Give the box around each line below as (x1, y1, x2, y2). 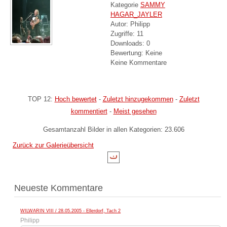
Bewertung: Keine (110, 49, 164, 57)
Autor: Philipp (110, 20, 150, 28)
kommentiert (70, 107, 107, 115)
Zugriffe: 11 (110, 29, 143, 37)
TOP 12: (27, 95, 55, 103)
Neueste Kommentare (14, 182, 103, 193)
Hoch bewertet (54, 95, 97, 103)
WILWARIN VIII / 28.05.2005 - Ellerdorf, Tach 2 (20, 208, 121, 213)
